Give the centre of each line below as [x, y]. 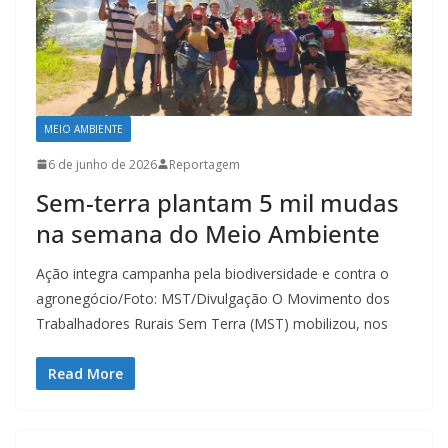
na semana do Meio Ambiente [208, 233]
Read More [85, 373]
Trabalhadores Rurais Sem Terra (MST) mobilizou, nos [212, 323]
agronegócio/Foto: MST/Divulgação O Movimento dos [213, 298]
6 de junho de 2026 [102, 164]
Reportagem [204, 164]
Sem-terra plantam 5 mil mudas [217, 202]
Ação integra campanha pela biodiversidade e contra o [212, 273]
